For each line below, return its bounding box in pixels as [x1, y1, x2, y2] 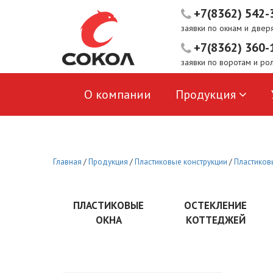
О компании [84, 87, 151, 102]
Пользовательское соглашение [84, 128, 254, 144]
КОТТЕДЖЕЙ [185, 213, 246, 227]
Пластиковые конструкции [135, 157, 227, 167]
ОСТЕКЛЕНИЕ [184, 199, 247, 212]
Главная [53, 157, 82, 167]
